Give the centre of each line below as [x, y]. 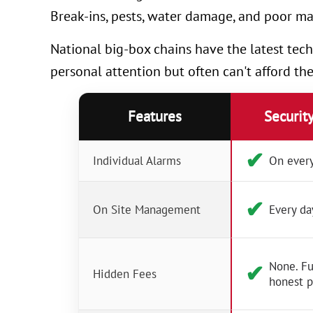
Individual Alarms [137, 161]
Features [155, 117]
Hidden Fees [125, 274]
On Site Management [147, 210]
